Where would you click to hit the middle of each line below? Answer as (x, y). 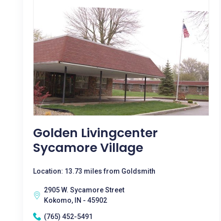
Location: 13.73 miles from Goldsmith (94, 171)
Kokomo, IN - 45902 (75, 200)
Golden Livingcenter (95, 133)
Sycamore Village (88, 147)
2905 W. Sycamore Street (84, 190)
